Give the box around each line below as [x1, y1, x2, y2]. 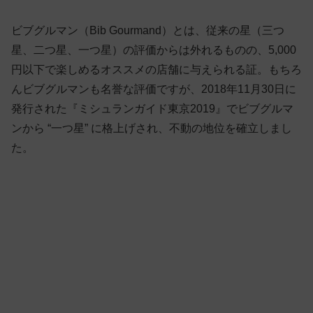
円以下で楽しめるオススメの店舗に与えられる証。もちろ [11, 63, 302, 75]
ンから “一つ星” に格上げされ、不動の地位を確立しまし [11, 122, 292, 134]
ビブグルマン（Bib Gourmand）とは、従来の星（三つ [11, 24, 284, 36]
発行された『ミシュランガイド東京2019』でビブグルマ [11, 102, 293, 115]
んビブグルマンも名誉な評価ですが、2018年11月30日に [11, 82, 296, 95]
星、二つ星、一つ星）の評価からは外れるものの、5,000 [11, 43, 296, 56]
